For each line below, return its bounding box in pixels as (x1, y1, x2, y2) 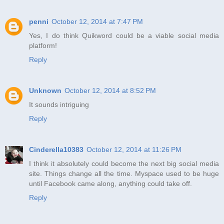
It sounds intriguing (29, 100, 89, 108)
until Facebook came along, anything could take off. (29, 179, 192, 187)
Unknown (29, 86, 61, 94)
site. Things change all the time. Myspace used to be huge (29, 169, 219, 177)
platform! (29, 41, 57, 49)
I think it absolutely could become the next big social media (29, 159, 219, 167)
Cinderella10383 (29, 145, 83, 153)
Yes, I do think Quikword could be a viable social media (29, 31, 219, 39)
